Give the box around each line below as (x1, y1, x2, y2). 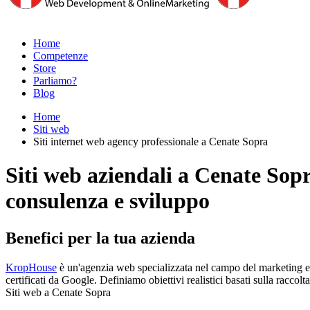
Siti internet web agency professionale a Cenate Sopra (33, 136, 268, 147)
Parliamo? (33, 75, 77, 86)
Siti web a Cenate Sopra (6, 286, 111, 298)
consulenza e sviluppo (6, 188, 210, 214)
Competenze (33, 50, 88, 62)
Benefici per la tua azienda (6, 228, 195, 247)
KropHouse (6, 261, 57, 273)
